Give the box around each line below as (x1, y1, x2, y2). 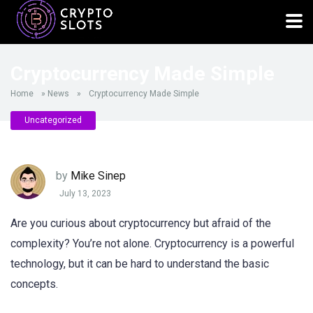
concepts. (10, 277, 58, 291)
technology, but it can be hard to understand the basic (10, 257, 269, 270)
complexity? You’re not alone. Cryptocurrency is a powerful (10, 237, 294, 250)
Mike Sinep (71, 168, 126, 182)
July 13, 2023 (59, 189, 111, 199)
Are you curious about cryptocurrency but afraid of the (10, 217, 271, 230)
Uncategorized (24, 115, 82, 125)
